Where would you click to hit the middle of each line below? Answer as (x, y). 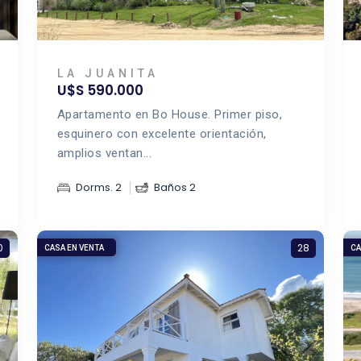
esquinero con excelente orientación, (162, 134)
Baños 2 (174, 187)
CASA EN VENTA (74, 248)
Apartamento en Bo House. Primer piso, (170, 114)
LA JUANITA (108, 73)
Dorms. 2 (98, 187)
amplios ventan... (104, 153)
